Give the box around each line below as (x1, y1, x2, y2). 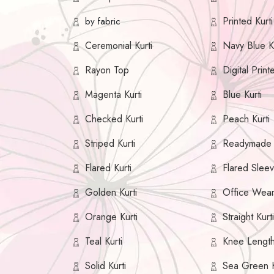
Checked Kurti (85, 112, 143, 127)
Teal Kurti (85, 234, 122, 249)
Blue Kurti (223, 87, 262, 102)
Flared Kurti (85, 161, 131, 176)
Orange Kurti (85, 210, 138, 224)
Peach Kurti (223, 112, 270, 127)
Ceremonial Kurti (85, 39, 152, 53)
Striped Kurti (85, 136, 135, 151)
